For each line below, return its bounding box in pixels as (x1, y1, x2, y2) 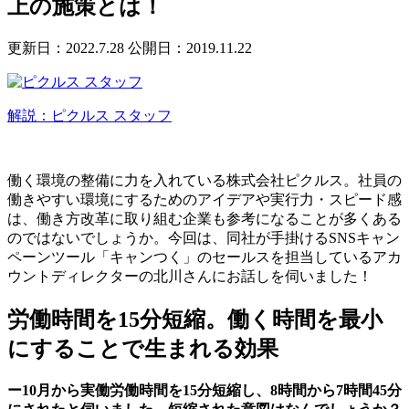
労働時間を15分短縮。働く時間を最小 (7, 307, 383, 331)
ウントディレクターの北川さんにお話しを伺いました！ (7, 267, 372, 284)
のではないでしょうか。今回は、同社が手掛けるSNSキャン (7, 229, 400, 246)
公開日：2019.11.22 (128, 39, 252, 56)
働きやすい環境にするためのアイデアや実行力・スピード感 (7, 191, 402, 207)
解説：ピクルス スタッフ (7, 107, 172, 123)
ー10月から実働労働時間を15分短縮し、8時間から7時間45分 (7, 382, 402, 398)
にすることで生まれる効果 (7, 336, 278, 361)
